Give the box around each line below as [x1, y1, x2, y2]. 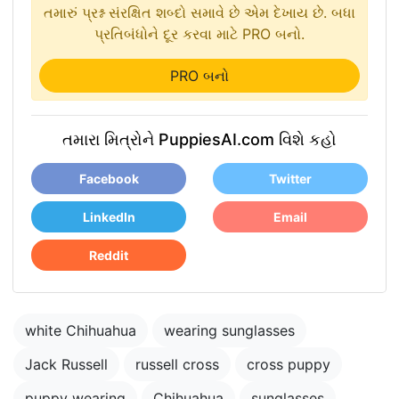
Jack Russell [25, 355, 108, 373]
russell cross [135, 355, 219, 373]
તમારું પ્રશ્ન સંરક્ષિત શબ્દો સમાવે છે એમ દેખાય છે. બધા [44, 4, 355, 21]
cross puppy [247, 355, 330, 373]
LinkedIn [82, 209, 135, 224]
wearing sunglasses [164, 322, 295, 339]
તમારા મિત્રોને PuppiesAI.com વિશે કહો [62, 130, 337, 149]
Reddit [89, 248, 128, 263]
